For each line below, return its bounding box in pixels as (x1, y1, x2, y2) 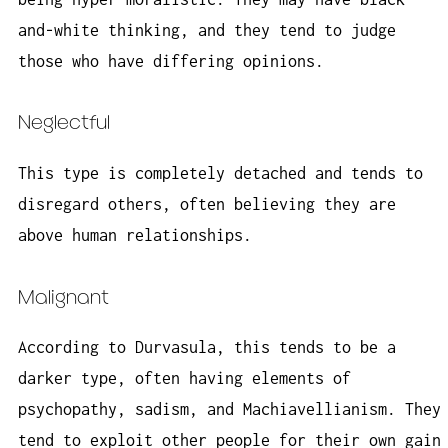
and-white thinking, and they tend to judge (18, 20, 396, 39)
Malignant (18, 288, 109, 309)
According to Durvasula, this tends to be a (18, 338, 396, 357)
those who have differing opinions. (18, 51, 324, 70)
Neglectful (18, 114, 110, 135)
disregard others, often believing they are (18, 195, 396, 214)
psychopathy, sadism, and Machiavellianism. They (18, 400, 441, 419)
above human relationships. (18, 226, 252, 245)
